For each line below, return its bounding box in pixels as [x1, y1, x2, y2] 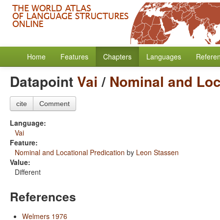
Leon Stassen [136, 147, 179, 157]
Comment [39, 100, 70, 108]
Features [60, 52, 88, 61]
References [10, 188, 76, 205]
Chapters [103, 52, 132, 61]
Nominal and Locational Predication [15, 147, 125, 157]
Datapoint [10, 71, 77, 91]
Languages [146, 52, 181, 61]
